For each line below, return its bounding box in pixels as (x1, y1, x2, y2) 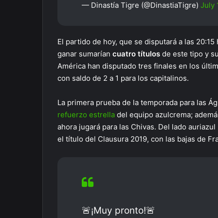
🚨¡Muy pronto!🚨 (82, 205, 155, 216)
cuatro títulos (112, 49, 162, 58)
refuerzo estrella (57, 110, 117, 119)
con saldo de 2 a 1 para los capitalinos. (57, 73, 191, 83)
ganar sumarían (57, 49, 112, 58)
